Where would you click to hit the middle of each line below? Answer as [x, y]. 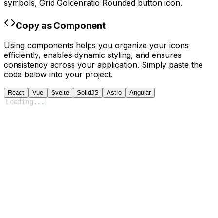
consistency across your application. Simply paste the [103, 64]
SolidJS [88, 92]
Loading [19, 101]
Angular [140, 92]
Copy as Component [61, 25]
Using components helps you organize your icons [96, 45]
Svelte [60, 92]
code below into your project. [58, 74]
